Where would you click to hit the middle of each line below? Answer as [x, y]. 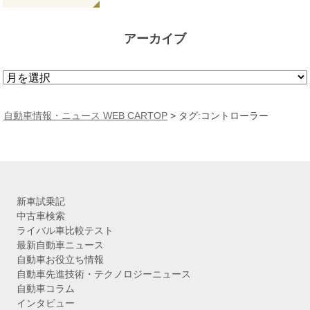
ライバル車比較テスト [65, 231]
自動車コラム [46, 289]
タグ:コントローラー [224, 116]
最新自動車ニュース [60, 245]
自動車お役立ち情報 [60, 260]
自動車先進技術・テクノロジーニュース [104, 274]
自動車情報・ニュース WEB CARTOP [85, 116]
